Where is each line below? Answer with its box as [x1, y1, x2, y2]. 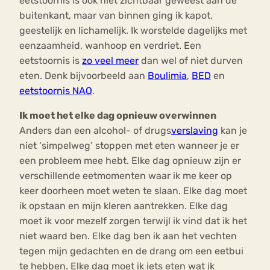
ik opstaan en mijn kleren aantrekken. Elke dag [19, 200, 228, 212]
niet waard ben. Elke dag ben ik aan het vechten [19, 230, 237, 242]
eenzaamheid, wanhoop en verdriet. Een [19, 40, 201, 52]
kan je [218, 125, 247, 137]
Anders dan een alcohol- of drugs [19, 125, 171, 137]
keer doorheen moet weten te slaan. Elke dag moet [19, 185, 247, 197]
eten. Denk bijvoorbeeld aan [19, 70, 148, 82]
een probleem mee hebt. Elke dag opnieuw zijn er [19, 155, 241, 167]
